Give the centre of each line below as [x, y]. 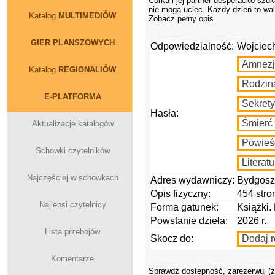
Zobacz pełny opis [181, 19]
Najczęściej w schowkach [73, 178]
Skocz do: [172, 238]
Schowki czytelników [73, 151]
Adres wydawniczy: [192, 180]
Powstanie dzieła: [189, 221]
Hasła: [165, 113]
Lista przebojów [73, 232]
